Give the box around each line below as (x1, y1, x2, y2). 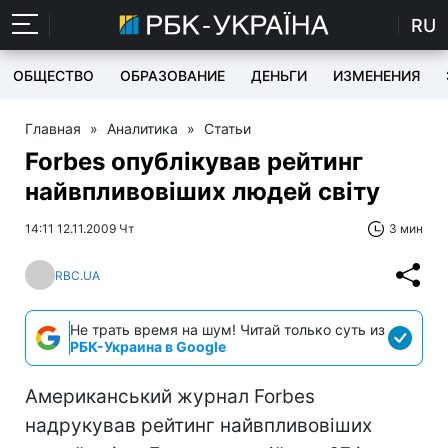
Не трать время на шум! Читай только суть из (70, 321, 385, 338)
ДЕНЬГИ (251, 67, 307, 84)
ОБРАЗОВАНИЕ (120, 67, 225, 84)
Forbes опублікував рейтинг (25, 147, 363, 176)
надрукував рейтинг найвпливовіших (25, 414, 372, 437)
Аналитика (107, 120, 178, 137)
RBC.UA (55, 267, 100, 283)
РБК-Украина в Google (70, 338, 226, 355)
